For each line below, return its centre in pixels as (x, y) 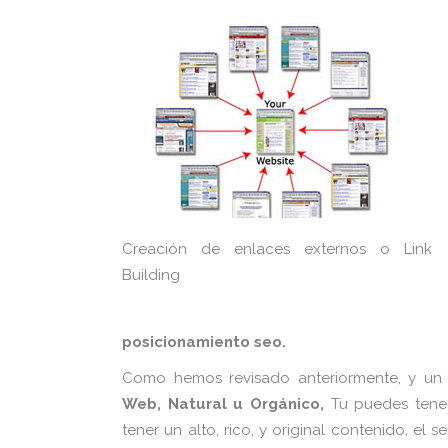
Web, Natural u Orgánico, (226, 404)
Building (151, 275)
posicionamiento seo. (204, 342)
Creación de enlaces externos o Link (277, 249)
